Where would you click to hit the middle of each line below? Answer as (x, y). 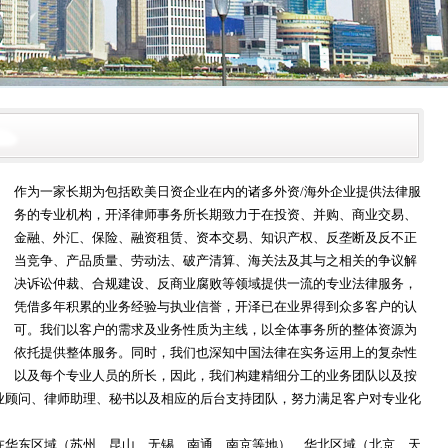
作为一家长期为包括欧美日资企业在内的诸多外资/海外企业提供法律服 (217, 191)
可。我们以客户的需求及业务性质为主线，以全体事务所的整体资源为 (215, 329)
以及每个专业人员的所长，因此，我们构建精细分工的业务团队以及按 (215, 375)
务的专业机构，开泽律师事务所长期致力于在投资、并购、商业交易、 (215, 214)
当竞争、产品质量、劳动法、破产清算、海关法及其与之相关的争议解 (215, 260)
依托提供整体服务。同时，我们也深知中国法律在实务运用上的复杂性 (215, 352)
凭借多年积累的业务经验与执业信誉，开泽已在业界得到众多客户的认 (215, 306)
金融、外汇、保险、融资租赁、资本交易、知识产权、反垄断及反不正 (215, 237)
